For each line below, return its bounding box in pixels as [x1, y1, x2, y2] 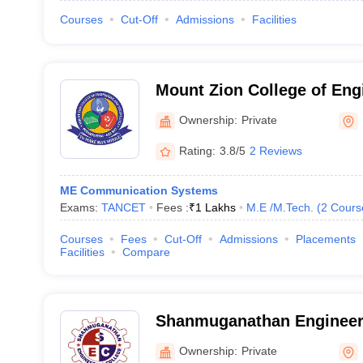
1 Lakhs [194, 201, 236, 214]
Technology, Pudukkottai [155, 102, 346, 120]
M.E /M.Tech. [246, 201, 314, 214]
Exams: [59, 201, 101, 214]
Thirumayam [155, 333, 252, 351]
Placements [295, 233, 356, 246]
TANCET [100, 201, 146, 214]
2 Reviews [249, 143, 302, 157]
